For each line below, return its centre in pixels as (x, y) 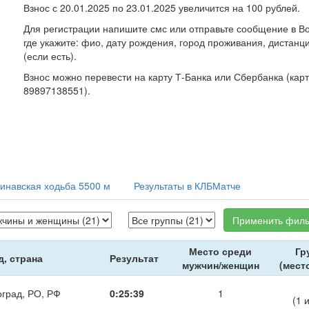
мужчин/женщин (220, 265)
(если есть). (50, 56)
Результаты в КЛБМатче (187, 186)
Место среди (220, 251)
